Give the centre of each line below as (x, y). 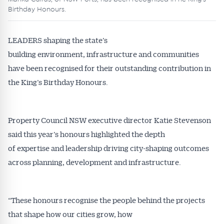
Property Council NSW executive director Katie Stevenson (109, 120)
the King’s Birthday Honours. (58, 82)
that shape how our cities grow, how (70, 214)
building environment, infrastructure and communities (103, 54)
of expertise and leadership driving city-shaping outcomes (108, 148)
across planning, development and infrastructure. (95, 162)
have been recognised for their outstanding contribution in (109, 68)
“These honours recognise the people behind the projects (106, 200)
